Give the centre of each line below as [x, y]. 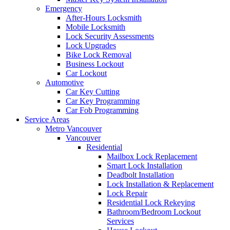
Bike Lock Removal [99, 55]
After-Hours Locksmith [104, 18]
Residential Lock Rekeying [151, 203]
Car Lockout [86, 73]
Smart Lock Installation [145, 166]
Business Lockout [95, 64]
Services [120, 221]
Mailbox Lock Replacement [152, 156]
